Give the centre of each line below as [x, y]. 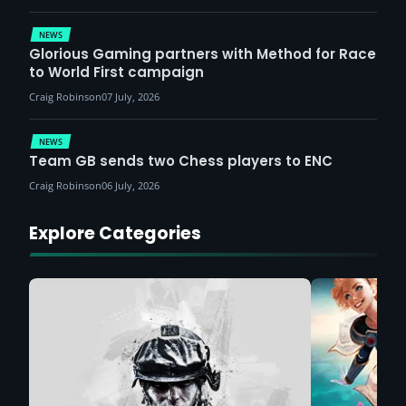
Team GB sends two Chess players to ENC [181, 160]
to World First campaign [116, 72]
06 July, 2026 [130, 185]
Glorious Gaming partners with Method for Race [203, 53]
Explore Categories [115, 233]
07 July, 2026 [130, 96]
